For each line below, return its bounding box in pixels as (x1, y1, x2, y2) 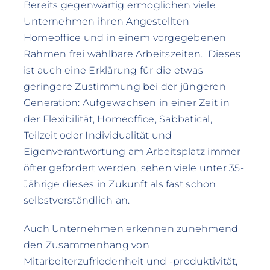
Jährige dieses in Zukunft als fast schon (23, 178, 216, 190)
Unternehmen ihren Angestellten (23, 15, 190, 27)
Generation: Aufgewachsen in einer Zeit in (23, 96, 230, 108)
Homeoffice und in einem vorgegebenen (23, 31, 227, 43)
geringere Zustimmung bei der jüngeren (23, 80, 226, 92)
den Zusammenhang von (23, 239, 149, 251)
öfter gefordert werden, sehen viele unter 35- (23, 162, 244, 174)
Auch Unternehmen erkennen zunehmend (23, 222, 239, 234)
